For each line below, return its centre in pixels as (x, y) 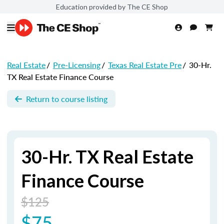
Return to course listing (67, 98)
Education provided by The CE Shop (112, 6)
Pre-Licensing (77, 65)
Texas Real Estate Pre (145, 65)
